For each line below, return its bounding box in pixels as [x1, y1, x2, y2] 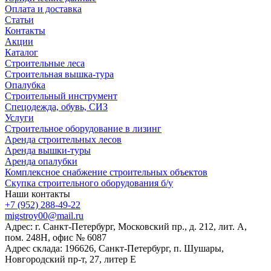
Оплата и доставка [5, 3, 82, 14]
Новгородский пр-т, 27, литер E [5, 253, 136, 264]
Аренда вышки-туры [5, 145, 91, 155]
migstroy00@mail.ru [5, 210, 83, 221]
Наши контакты [5, 188, 70, 199]
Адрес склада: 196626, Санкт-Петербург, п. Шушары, [5, 243, 224, 253]
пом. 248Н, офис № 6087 [5, 232, 106, 243]
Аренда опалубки [5, 155, 77, 166]
